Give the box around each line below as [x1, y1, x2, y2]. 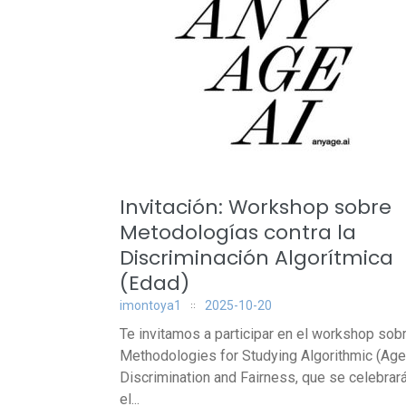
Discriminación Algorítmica [120, 244, 393, 272]
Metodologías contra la [120, 218, 356, 246]
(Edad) [120, 269, 189, 297]
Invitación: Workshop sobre [120, 193, 391, 221]
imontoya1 [120, 298, 181, 313]
